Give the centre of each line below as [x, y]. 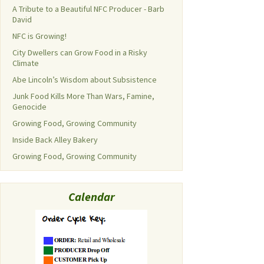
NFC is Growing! [39, 36]
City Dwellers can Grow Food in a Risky [80, 52]
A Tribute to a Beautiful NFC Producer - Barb [88, 9]
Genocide [29, 107]
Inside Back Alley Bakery [55, 140]
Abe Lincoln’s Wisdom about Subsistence [85, 80]
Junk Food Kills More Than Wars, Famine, [83, 96]
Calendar [91, 197]
